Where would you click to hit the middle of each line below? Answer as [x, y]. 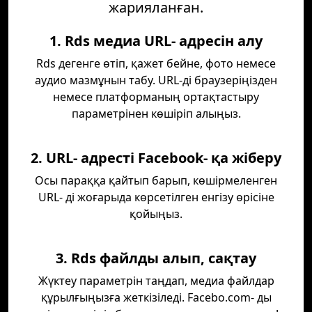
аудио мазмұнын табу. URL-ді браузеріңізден [156, 80]
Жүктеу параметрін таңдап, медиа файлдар [156, 281]
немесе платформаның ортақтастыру [156, 97]
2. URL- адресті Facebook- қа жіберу [156, 158]
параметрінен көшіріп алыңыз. [156, 114]
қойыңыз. [156, 214]
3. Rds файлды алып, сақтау [156, 258]
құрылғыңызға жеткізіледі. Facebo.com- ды [156, 297]
